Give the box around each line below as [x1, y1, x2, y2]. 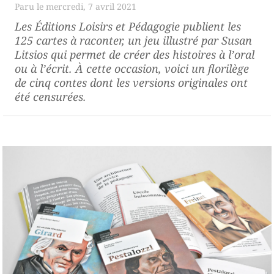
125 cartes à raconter [15, 32, 122, 48]
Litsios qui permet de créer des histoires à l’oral [15, 46, 254, 62]
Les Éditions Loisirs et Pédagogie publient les [15, 18, 241, 34]
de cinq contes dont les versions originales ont [15, 75, 248, 90]
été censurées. [15, 89, 86, 104]
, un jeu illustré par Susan [122, 32, 252, 48]
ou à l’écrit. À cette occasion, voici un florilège [15, 61, 249, 76]
